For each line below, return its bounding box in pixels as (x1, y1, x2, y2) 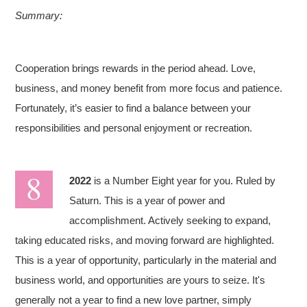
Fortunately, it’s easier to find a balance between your (15, 102, 251, 114)
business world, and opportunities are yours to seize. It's (15, 274, 266, 286)
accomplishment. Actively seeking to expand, (69, 214, 271, 226)
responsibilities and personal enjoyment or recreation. (15, 122, 253, 134)
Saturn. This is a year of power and (69, 195, 225, 206)
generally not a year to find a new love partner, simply (15, 294, 252, 306)
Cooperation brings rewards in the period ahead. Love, (15, 62, 256, 74)
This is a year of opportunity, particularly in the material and (15, 254, 277, 266)
